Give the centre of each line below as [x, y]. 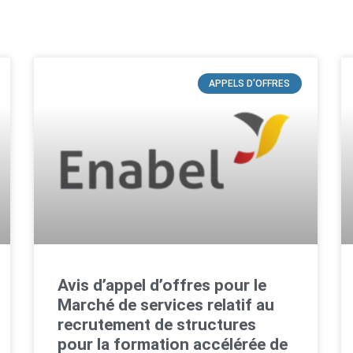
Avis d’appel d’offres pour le [162, 286]
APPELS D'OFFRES [250, 84]
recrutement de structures [157, 325]
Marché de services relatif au [166, 305]
